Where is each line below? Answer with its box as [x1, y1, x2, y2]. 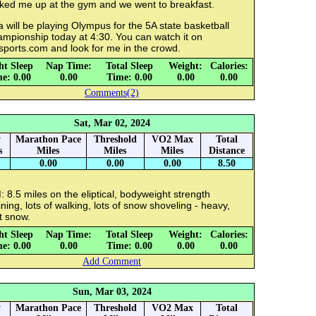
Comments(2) [85, 87, 139, 99]
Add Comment [83, 256, 141, 267]
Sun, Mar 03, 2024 [72, 286, 152, 298]
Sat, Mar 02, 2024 [73, 118, 150, 129]
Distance [208, 145, 245, 157]
